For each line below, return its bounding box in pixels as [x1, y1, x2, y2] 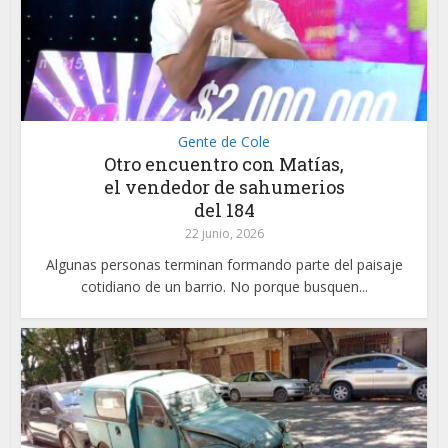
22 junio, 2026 [184, 225, 264, 243]
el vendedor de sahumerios [103, 175, 345, 200]
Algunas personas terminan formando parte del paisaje [45, 255, 403, 275]
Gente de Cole [178, 132, 270, 152]
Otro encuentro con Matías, [104, 152, 344, 177]
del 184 [193, 198, 255, 223]
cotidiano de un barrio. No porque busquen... [80, 277, 368, 297]
